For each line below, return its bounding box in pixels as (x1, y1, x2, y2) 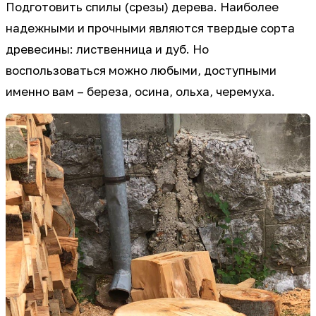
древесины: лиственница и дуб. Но (6, 42, 209, 56)
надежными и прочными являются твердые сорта (6, 20, 295, 35)
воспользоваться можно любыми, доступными (6, 63, 276, 78)
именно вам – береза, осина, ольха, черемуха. (6, 84, 275, 99)
